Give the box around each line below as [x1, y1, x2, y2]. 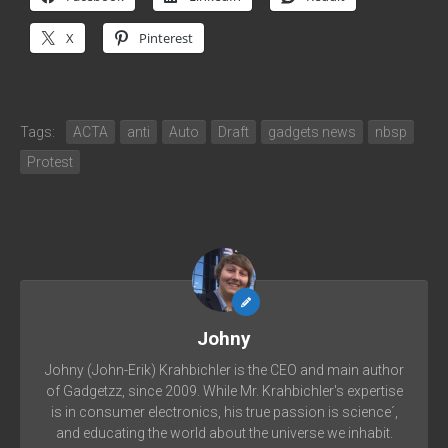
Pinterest [139, 29, 193, 48]
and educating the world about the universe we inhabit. [55, 425, 393, 442]
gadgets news [268, 124, 356, 141]
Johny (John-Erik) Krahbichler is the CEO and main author [44, 362, 404, 379]
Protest [27, 154, 73, 171]
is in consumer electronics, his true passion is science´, [50, 404, 398, 421]
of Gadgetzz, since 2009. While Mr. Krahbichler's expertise [45, 383, 403, 400]
